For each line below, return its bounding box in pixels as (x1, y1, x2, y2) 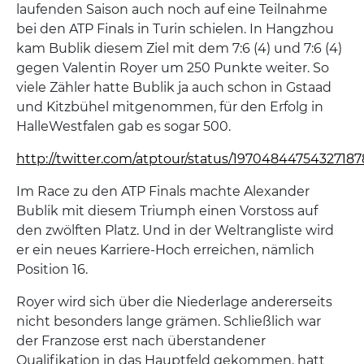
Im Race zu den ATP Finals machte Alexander (16, 184, 310, 199)
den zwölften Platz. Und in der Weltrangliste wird (16, 223, 334, 238)
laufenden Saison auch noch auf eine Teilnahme (16, 2, 327, 17)
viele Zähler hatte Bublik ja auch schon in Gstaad (16, 80, 331, 95)
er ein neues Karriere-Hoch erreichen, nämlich (16, 242, 314, 258)
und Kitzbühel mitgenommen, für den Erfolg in (16, 99, 323, 115)
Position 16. (16, 262, 88, 277)
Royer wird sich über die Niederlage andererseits (16, 294, 332, 310)
